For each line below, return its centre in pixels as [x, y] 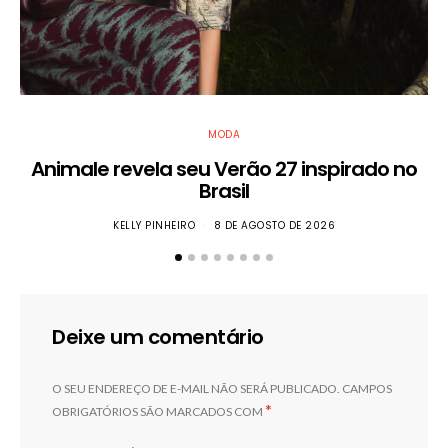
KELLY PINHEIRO [154, 225]
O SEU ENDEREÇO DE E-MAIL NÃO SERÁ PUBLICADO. [196, 388]
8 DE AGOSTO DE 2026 [274, 225]
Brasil [224, 190]
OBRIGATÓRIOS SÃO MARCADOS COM [158, 411]
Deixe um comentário [158, 336]
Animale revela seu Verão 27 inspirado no [224, 168]
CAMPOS [367, 388]
